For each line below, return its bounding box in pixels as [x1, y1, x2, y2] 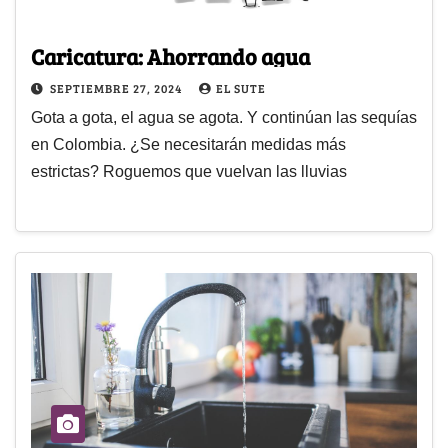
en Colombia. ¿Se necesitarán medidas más [31, 136, 346, 154]
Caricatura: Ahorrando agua [31, 41, 310, 72]
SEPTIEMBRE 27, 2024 [50, 80, 185, 97]
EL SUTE [216, 80, 266, 97]
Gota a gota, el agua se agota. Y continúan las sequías [31, 109, 417, 127]
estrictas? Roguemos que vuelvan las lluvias [31, 163, 347, 181]
